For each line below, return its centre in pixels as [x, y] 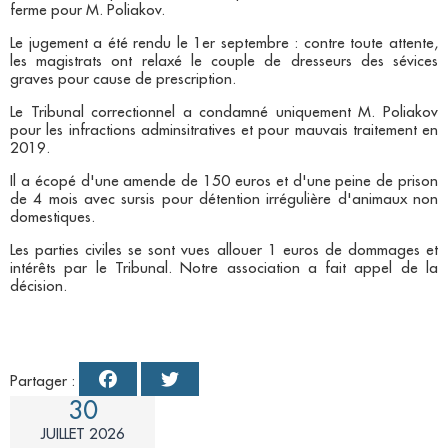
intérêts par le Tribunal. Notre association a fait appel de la [224, 269]
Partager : [44, 382]
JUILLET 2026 [82, 435]
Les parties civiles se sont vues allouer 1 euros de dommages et [224, 251]
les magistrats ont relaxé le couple [133, 62]
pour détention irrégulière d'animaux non [297, 200]
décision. [38, 287]
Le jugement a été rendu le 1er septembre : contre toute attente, [224, 44]
